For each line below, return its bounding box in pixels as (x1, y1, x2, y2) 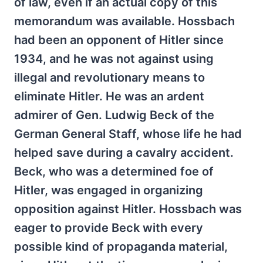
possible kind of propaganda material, (14, 239, 228, 254)
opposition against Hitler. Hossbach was (14, 201, 242, 216)
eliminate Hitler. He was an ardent (14, 89, 204, 103)
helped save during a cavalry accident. (14, 145, 234, 160)
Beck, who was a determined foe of (14, 164, 214, 178)
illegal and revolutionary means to (14, 70, 205, 85)
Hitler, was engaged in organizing (14, 183, 203, 197)
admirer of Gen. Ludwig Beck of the (14, 107, 214, 122)
